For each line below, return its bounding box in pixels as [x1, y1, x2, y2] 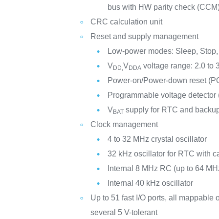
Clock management [90, 120, 158, 129]
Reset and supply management [90, 32, 199, 41]
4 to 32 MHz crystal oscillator [108, 135, 207, 143]
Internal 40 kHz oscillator [108, 179, 194, 187]
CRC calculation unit [90, 18, 163, 26]
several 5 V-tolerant [90, 208, 158, 217]
